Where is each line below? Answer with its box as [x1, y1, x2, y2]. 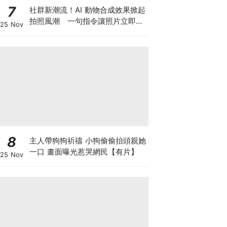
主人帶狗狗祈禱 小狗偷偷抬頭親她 [29, 135, 146, 145]
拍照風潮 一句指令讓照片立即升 [29, 16, 143, 26]
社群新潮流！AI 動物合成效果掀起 [29, 5, 145, 15]
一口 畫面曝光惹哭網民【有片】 [29, 146, 138, 157]
